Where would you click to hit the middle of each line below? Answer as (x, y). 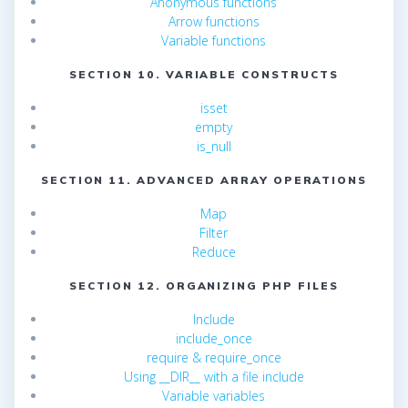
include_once (214, 339)
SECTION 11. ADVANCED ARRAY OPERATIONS (204, 180)
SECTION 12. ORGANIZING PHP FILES (204, 286)
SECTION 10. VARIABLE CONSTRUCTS (204, 75)
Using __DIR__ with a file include (214, 377)
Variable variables (214, 396)
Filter (214, 233)
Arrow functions (214, 22)
